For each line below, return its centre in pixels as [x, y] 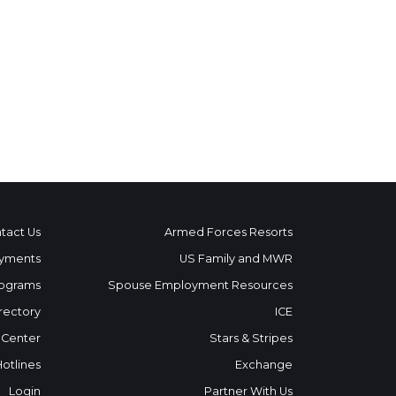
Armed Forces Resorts [228, 232]
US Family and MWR [236, 258]
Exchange [264, 364]
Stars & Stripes [251, 338]
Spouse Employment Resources [200, 285]
